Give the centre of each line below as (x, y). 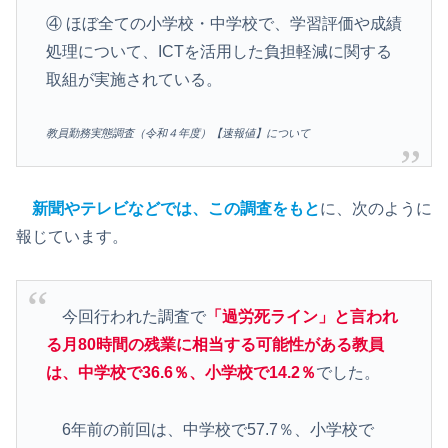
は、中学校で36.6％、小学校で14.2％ (180, 373)
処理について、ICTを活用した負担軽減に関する (218, 52)
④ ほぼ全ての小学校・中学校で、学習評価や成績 (223, 24)
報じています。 (72, 237)
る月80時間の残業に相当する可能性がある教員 (214, 345)
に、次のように (376, 209)
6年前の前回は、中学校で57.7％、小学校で (209, 430)
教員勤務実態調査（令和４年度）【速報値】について (177, 133)
